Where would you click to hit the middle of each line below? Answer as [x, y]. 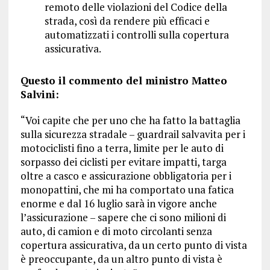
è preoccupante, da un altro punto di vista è [121, 259]
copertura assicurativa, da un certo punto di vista [133, 245]
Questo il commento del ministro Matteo [124, 81]
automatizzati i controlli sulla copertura [137, 35]
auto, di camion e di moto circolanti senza [116, 231]
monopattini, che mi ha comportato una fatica [127, 190]
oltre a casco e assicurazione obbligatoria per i [126, 176]
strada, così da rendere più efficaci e [127, 21]
